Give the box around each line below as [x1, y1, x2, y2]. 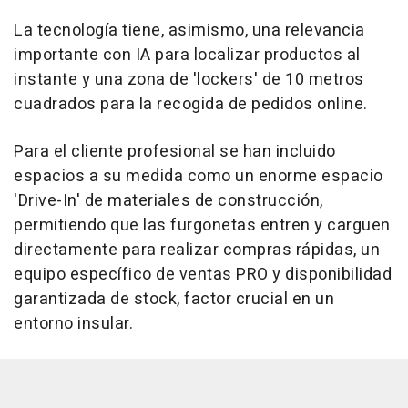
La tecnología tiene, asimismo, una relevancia [14, 18, 365, 44]
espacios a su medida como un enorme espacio [14, 164, 383, 189]
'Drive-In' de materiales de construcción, [14, 189, 323, 214]
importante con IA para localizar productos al [14, 43, 361, 68]
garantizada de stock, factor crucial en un [14, 287, 334, 312]
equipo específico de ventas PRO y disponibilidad [14, 262, 392, 288]
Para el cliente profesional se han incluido [14, 139, 336, 165]
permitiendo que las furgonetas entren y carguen [14, 213, 391, 239]
